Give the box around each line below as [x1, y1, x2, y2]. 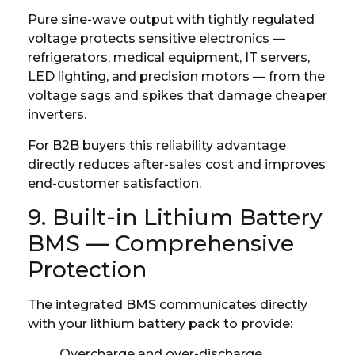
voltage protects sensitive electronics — [28, 31, 285, 47]
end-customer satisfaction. [28, 175, 201, 191]
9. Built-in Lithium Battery [28, 204, 323, 231]
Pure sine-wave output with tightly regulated [28, 12, 315, 28]
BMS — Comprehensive [28, 230, 294, 258]
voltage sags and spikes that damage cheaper [28, 88, 327, 104]
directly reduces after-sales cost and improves [28, 156, 326, 172]
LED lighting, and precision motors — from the [28, 69, 325, 85]
